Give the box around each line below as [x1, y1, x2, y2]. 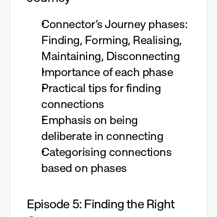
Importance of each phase [41, 64, 173, 79]
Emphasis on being [41, 112, 138, 127]
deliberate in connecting [41, 128, 164, 143]
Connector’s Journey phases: [41, 16, 188, 31]
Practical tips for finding [41, 80, 161, 95]
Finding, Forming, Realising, [41, 32, 182, 47]
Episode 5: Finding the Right [27, 196, 175, 212]
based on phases [41, 160, 127, 175]
